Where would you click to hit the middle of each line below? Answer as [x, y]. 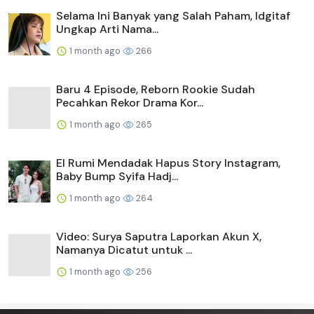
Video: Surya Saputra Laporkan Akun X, [159, 236]
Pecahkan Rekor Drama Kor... [130, 102]
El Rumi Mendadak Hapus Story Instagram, [168, 163]
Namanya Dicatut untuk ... [124, 250]
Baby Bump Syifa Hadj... [117, 176]
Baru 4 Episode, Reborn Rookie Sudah [156, 89]
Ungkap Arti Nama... [107, 29]
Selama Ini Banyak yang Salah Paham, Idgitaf [173, 15]
